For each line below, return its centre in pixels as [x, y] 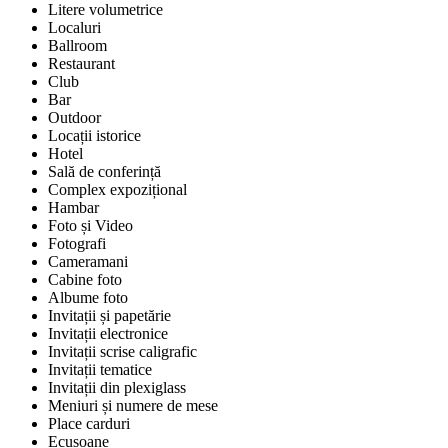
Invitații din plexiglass [117, 388]
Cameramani [88, 262]
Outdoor [74, 118]
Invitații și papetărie [109, 316]
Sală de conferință [104, 172]
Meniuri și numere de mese [133, 406]
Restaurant [81, 64]
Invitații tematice [100, 370]
